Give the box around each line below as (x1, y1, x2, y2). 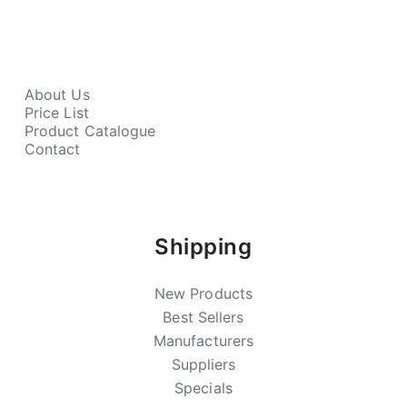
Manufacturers (153, 332, 254, 350)
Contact (24, 140, 81, 158)
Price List (24, 104, 89, 122)
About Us (24, 85, 90, 104)
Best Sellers (163, 308, 244, 326)
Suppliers (171, 355, 236, 373)
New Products (154, 284, 253, 303)
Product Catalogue (24, 122, 156, 140)
